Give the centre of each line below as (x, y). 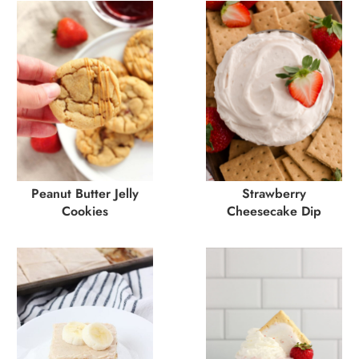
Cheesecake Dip (274, 212)
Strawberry (274, 194)
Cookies (85, 212)
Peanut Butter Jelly (85, 194)
